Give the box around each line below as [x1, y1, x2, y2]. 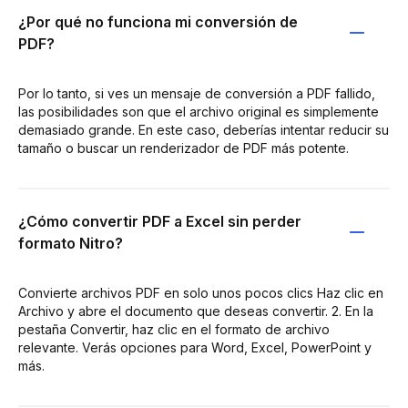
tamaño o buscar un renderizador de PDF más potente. [18, 139, 349, 156]
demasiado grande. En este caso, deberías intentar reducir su [18, 121, 389, 138]
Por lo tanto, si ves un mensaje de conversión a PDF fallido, [18, 85, 375, 101]
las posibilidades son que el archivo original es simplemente [18, 103, 379, 119]
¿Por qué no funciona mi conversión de [18, 12, 298, 31]
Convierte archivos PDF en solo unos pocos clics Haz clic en [18, 284, 383, 301]
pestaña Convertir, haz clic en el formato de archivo [18, 321, 330, 337]
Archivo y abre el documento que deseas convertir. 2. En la [18, 302, 373, 319]
